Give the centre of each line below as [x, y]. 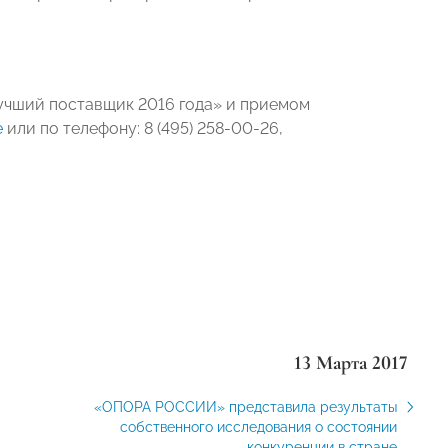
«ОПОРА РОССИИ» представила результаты [245, 407]
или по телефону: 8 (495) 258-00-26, [143, 128]
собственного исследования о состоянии [258, 427]
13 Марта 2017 [350, 363]
